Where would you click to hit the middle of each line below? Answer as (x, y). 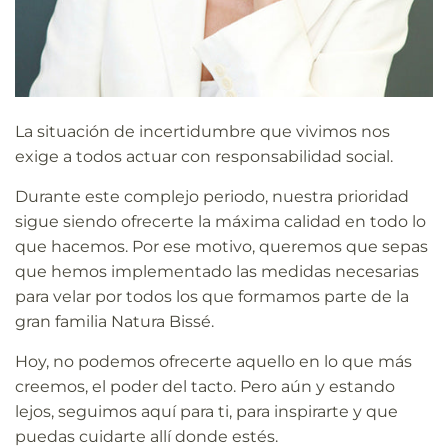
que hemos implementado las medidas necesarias (217, 271)
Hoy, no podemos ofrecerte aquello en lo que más (213, 361)
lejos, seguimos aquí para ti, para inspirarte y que (206, 411)
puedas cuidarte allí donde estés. (146, 436)
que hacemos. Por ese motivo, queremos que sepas (221, 246)
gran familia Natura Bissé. (114, 321)
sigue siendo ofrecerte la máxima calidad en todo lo (220, 221)
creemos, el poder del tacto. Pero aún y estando (205, 386)
